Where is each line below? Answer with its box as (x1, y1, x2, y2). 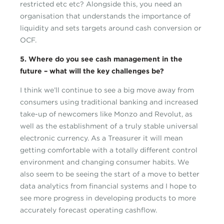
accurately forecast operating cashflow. (20, 205, 157, 215)
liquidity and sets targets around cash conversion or (20, 23, 201, 33)
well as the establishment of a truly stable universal (20, 121, 198, 131)
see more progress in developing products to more (20, 193, 196, 203)
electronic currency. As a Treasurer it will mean (20, 133, 183, 143)
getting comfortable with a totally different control (20, 145, 197, 155)
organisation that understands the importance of (20, 11, 190, 21)
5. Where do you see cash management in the (20, 54, 182, 64)
